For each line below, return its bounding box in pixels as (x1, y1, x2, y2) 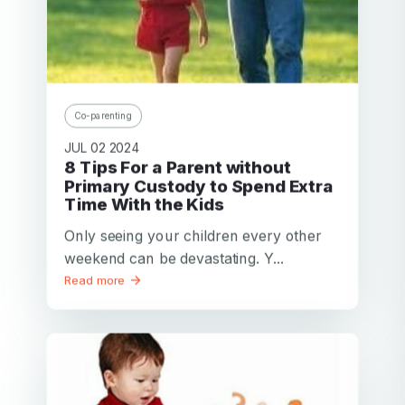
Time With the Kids (64, 193, 224, 215)
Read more (64, 272, 129, 287)
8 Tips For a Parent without (64, 156, 77, 178)
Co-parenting (74, 109, 133, 121)
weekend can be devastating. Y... (64, 248, 284, 267)
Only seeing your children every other (64, 226, 322, 244)
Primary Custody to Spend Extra (64, 175, 334, 196)
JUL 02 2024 (64, 139, 140, 155)
